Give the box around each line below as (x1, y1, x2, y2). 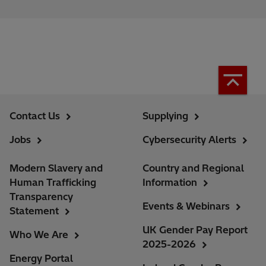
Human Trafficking (9, 176, 96, 188)
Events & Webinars (142, 199, 230, 212)
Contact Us (9, 109, 60, 122)
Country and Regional (142, 161, 244, 174)
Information (142, 176, 197, 188)
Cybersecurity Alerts (142, 133, 236, 145)
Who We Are (9, 228, 68, 240)
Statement (9, 204, 59, 217)
